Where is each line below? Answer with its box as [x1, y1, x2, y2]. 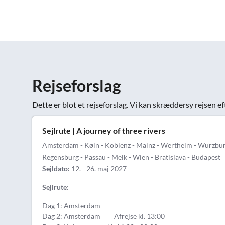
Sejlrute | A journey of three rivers [42, 126, 165, 135]
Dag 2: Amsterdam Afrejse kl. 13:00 [42, 212, 165, 220]
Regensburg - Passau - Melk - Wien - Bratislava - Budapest [42, 153, 220, 161]
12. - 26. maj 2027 [70, 164, 127, 173]
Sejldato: [42, 164, 70, 173]
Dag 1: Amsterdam [42, 201, 100, 210]
